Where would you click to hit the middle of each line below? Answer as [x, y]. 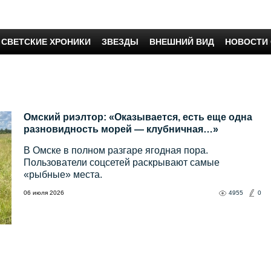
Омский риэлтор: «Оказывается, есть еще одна [138, 117]
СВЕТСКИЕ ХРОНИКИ [46, 42]
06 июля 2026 [44, 193]
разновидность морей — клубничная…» [121, 129]
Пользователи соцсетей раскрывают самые [122, 163]
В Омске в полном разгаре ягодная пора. [116, 151]
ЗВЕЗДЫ [120, 42]
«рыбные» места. [63, 175]
